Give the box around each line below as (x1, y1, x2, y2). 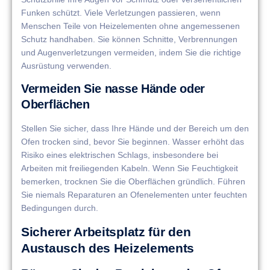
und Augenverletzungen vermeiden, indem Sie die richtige (21, 48, 241, 58)
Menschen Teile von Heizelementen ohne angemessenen (21, 21, 240, 31)
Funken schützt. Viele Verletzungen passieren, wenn (21, 8, 221, 18)
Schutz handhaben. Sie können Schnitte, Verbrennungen (21, 34, 237, 45)
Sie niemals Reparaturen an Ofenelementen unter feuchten (21, 190, 247, 200)
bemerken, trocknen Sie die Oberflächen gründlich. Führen (21, 177, 245, 187)
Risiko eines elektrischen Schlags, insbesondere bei (21, 150, 218, 160)
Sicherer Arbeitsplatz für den (21, 224, 191, 239)
